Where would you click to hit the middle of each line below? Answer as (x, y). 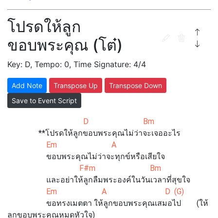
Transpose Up (76, 85)
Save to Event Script (44, 100)
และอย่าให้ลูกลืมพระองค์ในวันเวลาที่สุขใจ (99, 180)
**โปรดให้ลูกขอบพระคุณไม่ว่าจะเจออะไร (95, 133)
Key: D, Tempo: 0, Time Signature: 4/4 (77, 64)
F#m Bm (84, 168)
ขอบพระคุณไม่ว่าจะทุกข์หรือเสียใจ (86, 156)
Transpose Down (136, 85)
